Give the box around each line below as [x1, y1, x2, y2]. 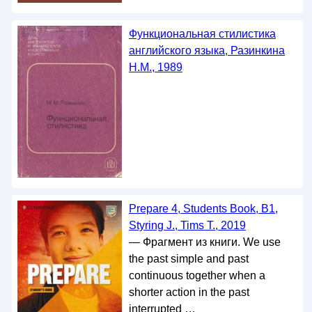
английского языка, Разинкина [128, 44, 285, 56]
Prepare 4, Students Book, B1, [128, 202, 278, 214]
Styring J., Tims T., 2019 [128, 219, 246, 231]
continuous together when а [128, 269, 265, 281]
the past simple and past [128, 252, 249, 265]
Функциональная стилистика [128, 27, 276, 40]
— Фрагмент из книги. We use [128, 235, 281, 248]
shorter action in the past [128, 286, 249, 298]
